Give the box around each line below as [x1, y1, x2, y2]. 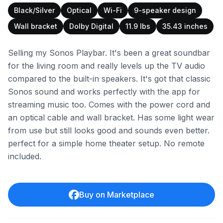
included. [8, 151, 41, 161]
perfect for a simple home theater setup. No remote [8, 138, 205, 148]
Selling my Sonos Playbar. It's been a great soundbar [8, 48, 210, 58]
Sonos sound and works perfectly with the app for [8, 87, 200, 97]
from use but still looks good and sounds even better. [8, 125, 210, 135]
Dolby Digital [69, 22, 113, 30]
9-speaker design [134, 6, 196, 14]
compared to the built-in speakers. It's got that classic [8, 74, 211, 84]
